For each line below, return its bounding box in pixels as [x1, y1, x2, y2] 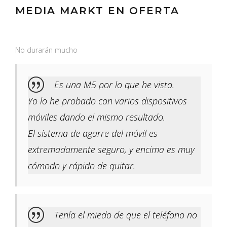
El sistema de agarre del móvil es [28, 127, 158, 140]
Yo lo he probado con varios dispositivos [28, 95, 187, 107]
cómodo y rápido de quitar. [28, 160, 135, 172]
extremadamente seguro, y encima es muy [28, 143, 195, 156]
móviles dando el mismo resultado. [28, 111, 165, 124]
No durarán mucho [15, 45, 78, 55]
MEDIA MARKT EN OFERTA [15, 5, 179, 17]
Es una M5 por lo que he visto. [54, 79, 174, 91]
